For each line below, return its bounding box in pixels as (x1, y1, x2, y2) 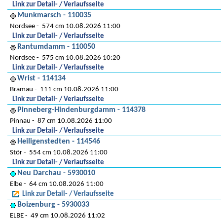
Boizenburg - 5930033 (17, 201, 89, 209)
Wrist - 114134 (17, 74, 66, 82)
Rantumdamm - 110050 (17, 43, 95, 51)
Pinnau (10, 117, 31, 125)
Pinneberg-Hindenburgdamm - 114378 (17, 106, 146, 114)
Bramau (10, 86, 33, 93)
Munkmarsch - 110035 (17, 11, 91, 19)
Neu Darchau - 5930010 (17, 169, 95, 177)
